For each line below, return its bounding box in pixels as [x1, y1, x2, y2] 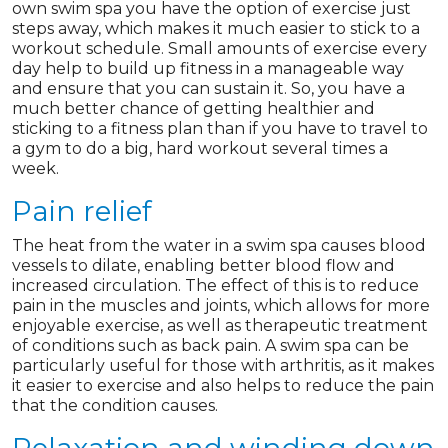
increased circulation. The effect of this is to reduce [12, 276, 419, 295]
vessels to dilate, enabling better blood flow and [12, 256, 395, 275]
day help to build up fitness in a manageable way [12, 59, 404, 78]
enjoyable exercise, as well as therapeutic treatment [12, 316, 428, 335]
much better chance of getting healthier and [12, 99, 375, 118]
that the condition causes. [12, 396, 218, 415]
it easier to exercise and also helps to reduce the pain [12, 376, 434, 395]
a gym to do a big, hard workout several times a [12, 139, 388, 158]
